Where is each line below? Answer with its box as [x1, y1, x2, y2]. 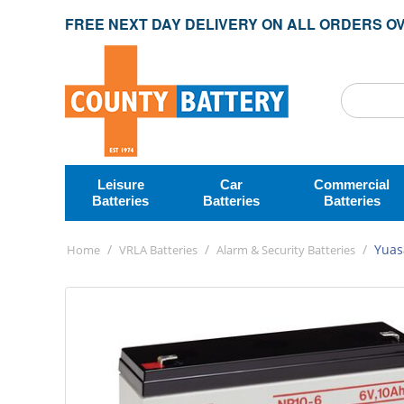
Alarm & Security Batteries [216, 242, 355, 258]
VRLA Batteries [119, 242, 197, 258]
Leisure [96, 177, 144, 192]
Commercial [314, 177, 390, 192]
